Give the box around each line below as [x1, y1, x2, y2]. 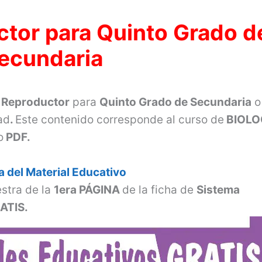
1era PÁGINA [54, 182, 123, 196]
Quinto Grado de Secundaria [99, 95, 252, 109]
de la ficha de [122, 182, 197, 196]
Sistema [196, 182, 240, 196]
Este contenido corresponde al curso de [15, 112, 225, 126]
